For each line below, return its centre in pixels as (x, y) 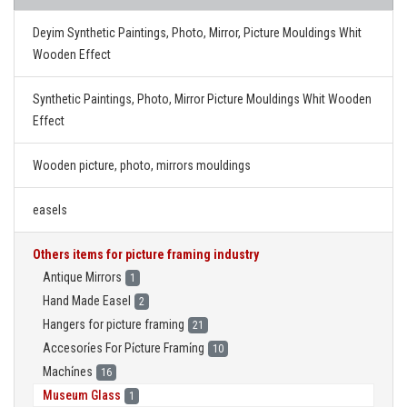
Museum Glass (82, 395)
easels (50, 210)
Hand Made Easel (87, 301)
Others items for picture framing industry (146, 254)
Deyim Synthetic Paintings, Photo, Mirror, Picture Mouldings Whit (197, 33)
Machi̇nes (68, 372)
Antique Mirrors (82, 277)
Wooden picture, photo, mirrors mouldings (142, 165)
